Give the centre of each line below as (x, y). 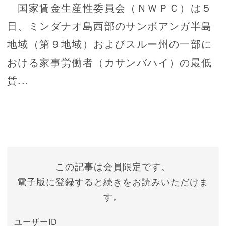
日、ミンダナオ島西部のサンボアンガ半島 (110, 26)
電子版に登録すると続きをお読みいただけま (113, 181)
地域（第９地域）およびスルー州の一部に (110, 44)
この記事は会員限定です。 (113, 166)
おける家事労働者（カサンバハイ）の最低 (110, 62)
